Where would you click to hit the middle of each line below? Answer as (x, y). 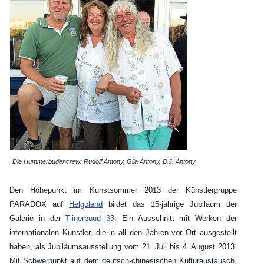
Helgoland (86, 204)
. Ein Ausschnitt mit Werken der (176, 219)
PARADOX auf (39, 204)
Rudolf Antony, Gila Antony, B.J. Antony (139, 162)
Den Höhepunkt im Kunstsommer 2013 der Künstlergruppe (123, 190)
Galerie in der (38, 219)
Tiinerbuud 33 (90, 219)
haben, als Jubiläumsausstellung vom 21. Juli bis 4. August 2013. (123, 247)
